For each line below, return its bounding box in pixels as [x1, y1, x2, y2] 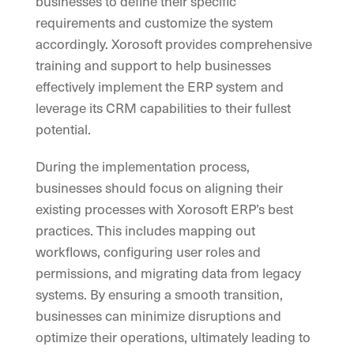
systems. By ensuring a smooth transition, [36, 284, 283, 305]
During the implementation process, [36, 156, 250, 177]
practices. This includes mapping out [36, 220, 255, 241]
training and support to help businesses [36, 55, 271, 76]
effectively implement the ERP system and [36, 76, 284, 97]
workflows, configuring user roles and [36, 241, 261, 262]
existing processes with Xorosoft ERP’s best [36, 198, 293, 220]
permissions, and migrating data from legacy [36, 262, 301, 284]
